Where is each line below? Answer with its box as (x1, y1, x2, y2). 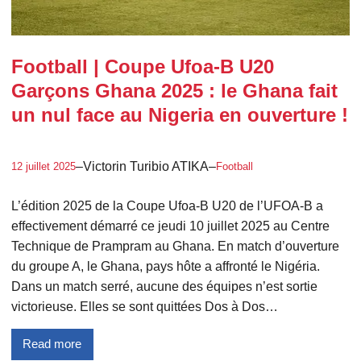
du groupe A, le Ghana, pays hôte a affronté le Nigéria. (10, 259, 320, 273)
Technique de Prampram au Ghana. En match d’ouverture (10, 239, 339, 253)
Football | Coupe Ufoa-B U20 (10, 55, 274, 77)
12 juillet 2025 (10, 160, 76, 172)
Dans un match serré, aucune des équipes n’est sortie (10, 279, 317, 293)
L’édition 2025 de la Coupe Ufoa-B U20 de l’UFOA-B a (10, 198, 323, 213)
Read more (23, 338, 82, 351)
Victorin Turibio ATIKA (82, 159, 209, 173)
